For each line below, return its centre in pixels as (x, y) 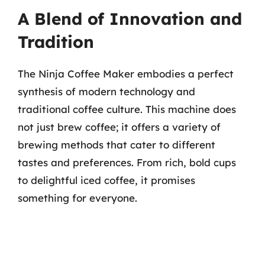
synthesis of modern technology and (106, 91)
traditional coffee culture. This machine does (127, 109)
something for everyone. (77, 198)
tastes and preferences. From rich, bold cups (127, 162)
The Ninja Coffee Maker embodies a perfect (126, 74)
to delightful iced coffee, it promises (106, 180)
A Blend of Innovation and (130, 19)
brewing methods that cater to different (117, 145)
